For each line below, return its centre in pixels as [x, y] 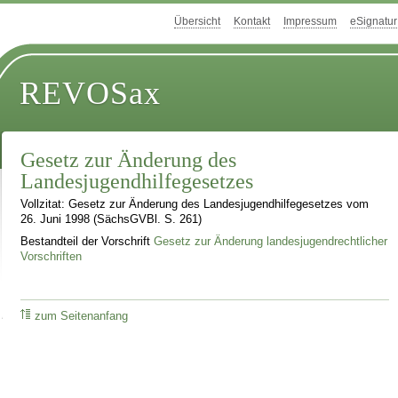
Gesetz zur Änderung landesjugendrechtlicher [271, 241]
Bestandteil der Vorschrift [88, 241]
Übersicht [197, 22]
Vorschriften [52, 256]
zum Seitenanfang [82, 316]
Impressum [310, 22]
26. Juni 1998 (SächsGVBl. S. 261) [111, 220]
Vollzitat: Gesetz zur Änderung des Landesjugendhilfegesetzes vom [195, 205]
